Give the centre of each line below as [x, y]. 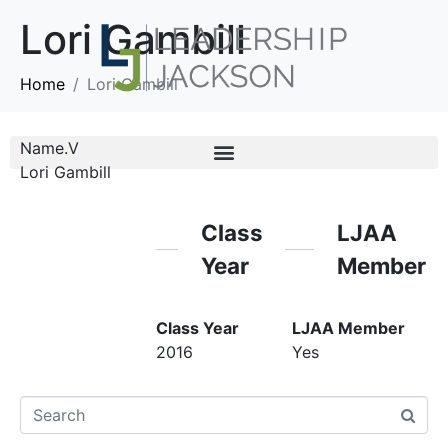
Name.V [49, 148]
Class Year [197, 327]
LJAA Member [348, 327]
